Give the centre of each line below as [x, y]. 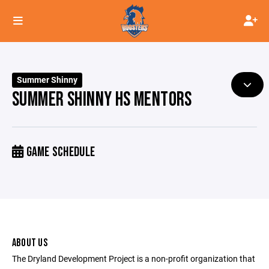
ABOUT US [30, 243]
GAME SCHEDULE [59, 152]
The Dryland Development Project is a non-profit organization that [134, 258]
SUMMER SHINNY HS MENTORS [102, 100]
